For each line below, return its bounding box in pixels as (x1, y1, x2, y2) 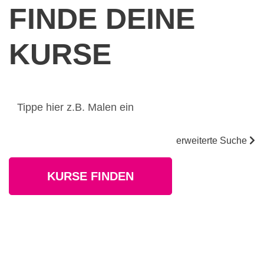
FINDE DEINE (9, 2, 195, 35)
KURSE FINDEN (47, 170, 134, 183)
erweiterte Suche (176, 136, 249, 146)
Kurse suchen (8, 87, 74, 98)
